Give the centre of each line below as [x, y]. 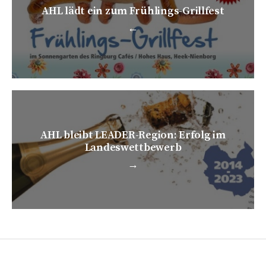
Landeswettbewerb [133, 148]
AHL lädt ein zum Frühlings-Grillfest [133, 11]
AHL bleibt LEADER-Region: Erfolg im [133, 135]
